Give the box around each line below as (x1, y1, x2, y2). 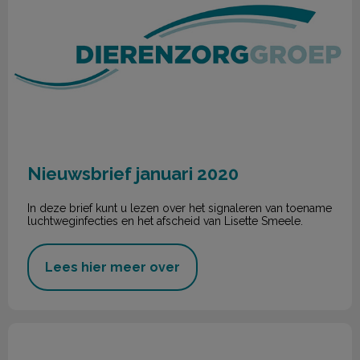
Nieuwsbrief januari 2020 (27, 162, 239, 184)
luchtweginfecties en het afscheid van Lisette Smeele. (27, 214, 303, 227)
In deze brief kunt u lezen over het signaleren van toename (27, 201, 332, 215)
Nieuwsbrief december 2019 (8, 322, 174, 338)
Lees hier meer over (45, 259, 180, 275)
